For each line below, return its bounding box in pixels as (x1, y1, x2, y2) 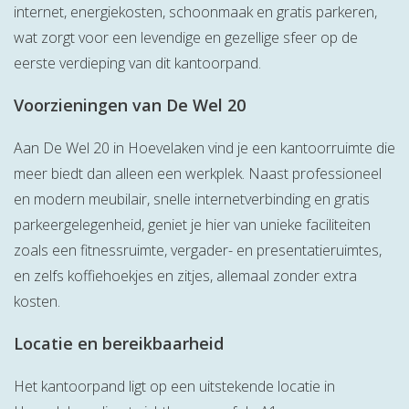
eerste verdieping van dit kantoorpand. (14, 53, 261, 74)
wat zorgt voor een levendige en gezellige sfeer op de (14, 27, 358, 48)
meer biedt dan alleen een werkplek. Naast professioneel (14, 163, 382, 184)
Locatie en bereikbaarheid (14, 332, 224, 355)
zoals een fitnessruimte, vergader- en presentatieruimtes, (14, 240, 382, 261)
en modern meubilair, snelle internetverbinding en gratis (14, 189, 370, 210)
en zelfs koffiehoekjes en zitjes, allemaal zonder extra (14, 266, 357, 287)
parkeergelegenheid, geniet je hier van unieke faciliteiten (14, 215, 371, 236)
